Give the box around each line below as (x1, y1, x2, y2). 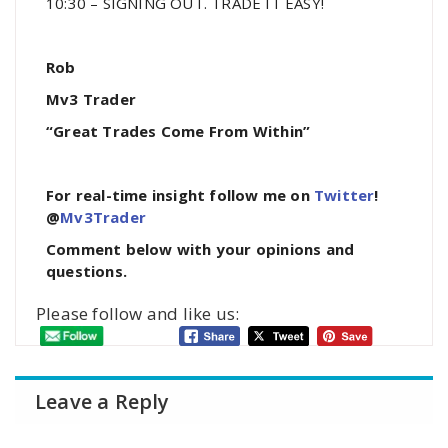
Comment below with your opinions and (46, 238, 355, 259)
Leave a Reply (35, 387, 170, 415)
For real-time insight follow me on (46, 184, 310, 205)
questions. (46, 260, 127, 281)
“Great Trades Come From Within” (46, 120, 311, 141)
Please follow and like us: (36, 301, 240, 325)
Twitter (314, 184, 375, 205)
